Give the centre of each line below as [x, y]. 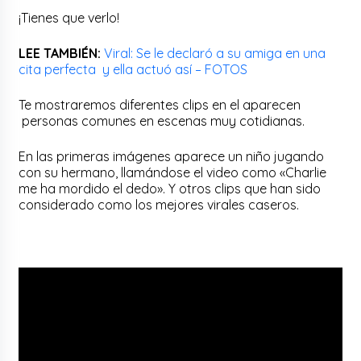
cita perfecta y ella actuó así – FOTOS [135, 69]
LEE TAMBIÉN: [60, 53]
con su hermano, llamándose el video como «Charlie [173, 172]
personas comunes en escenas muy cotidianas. [162, 120]
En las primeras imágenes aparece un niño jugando [172, 156]
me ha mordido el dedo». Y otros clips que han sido [170, 188]
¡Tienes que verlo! [69, 17]
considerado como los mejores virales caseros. [159, 204]
